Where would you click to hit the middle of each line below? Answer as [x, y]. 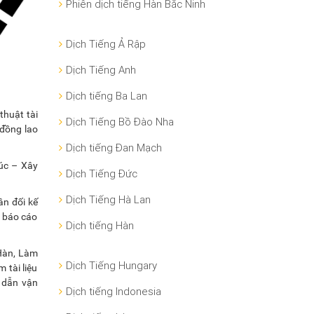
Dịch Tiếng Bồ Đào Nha [120, 122]
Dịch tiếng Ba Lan [106, 96]
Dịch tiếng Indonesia [113, 292]
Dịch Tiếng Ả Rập [105, 44]
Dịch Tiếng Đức [101, 174]
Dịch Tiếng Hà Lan [108, 200]
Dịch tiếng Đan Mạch [114, 148]
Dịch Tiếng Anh [101, 70]
